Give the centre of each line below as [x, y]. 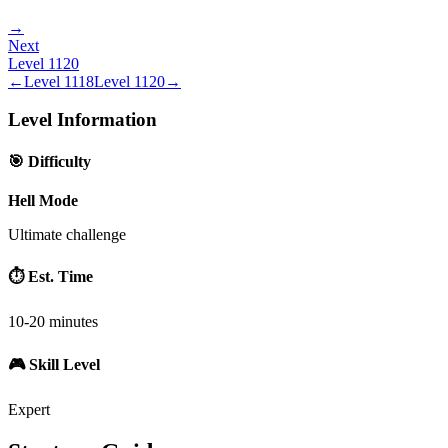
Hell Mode [43, 200]
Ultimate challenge [67, 234]
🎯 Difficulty [49, 161]
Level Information [82, 120]
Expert [29, 409]
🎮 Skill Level [54, 364]
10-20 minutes [53, 322]
